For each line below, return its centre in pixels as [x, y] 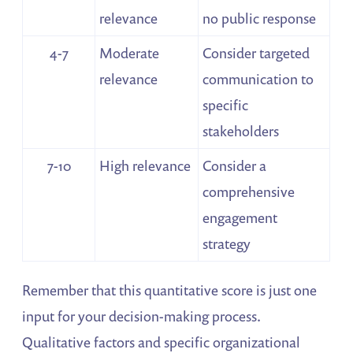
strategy [227, 244]
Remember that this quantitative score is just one [170, 290]
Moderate [130, 53]
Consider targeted [256, 53]
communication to [258, 79]
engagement [240, 218]
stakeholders [241, 131]
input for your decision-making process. [141, 316]
